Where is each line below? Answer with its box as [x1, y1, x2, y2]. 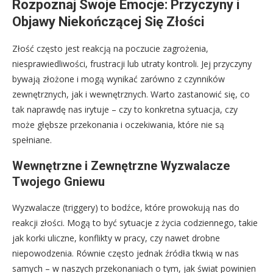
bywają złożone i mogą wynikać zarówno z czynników [12, 73, 225, 85]
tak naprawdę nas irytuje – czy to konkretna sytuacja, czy [12, 104, 238, 116]
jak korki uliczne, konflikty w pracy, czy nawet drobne [12, 232, 220, 244]
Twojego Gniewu [12, 174, 105, 190]
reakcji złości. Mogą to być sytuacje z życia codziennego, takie [12, 217, 258, 229]
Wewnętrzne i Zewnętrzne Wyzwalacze [12, 158, 230, 174]
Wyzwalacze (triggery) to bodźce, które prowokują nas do [12, 202, 239, 214]
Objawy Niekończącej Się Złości [12, 14, 204, 30]
